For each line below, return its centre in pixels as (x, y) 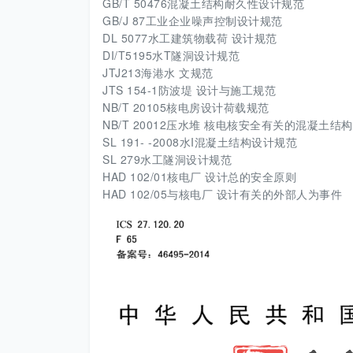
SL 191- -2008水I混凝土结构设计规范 (200, 142)
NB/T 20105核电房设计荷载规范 (186, 107)
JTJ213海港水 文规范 (158, 72)
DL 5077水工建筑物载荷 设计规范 (190, 38)
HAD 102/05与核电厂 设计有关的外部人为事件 (222, 194)
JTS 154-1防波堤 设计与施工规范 (189, 90)
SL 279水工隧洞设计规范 (167, 159)
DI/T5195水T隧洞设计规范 (171, 55)
